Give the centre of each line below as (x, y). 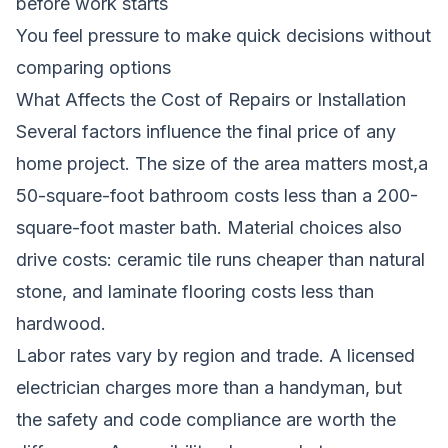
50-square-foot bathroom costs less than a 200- (217, 195)
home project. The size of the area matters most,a (222, 163)
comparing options (93, 67)
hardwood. (61, 323)
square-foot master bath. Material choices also (209, 227)
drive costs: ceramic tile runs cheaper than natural (220, 259)
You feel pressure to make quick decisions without (223, 35)
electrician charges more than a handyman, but (209, 387)
